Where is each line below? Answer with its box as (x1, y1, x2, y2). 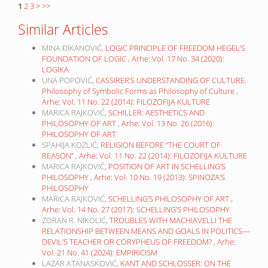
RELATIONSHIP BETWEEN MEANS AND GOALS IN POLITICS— (42, 226, 250, 237)
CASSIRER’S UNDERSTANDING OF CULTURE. (96, 75, 246, 86)
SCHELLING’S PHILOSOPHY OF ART (108, 193, 231, 205)
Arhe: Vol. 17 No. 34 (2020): (132, 53, 224, 65)
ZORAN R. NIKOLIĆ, (42, 215, 109, 226)
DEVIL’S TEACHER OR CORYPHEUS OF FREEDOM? (42, 236, 214, 248)
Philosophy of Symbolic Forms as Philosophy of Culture (42, 86, 236, 97)
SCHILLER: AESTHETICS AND (108, 107, 205, 118)
